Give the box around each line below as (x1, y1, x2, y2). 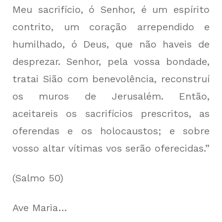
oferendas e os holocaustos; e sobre (12, 125, 210, 137)
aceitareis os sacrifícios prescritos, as (12, 108, 210, 119)
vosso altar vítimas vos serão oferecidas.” (12, 142, 210, 154)
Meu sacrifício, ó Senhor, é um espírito (12, 3, 210, 15)
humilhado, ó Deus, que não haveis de (12, 38, 210, 50)
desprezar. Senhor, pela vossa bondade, (12, 55, 210, 67)
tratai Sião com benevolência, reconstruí (12, 73, 210, 85)
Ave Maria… (12, 202, 67, 214)
